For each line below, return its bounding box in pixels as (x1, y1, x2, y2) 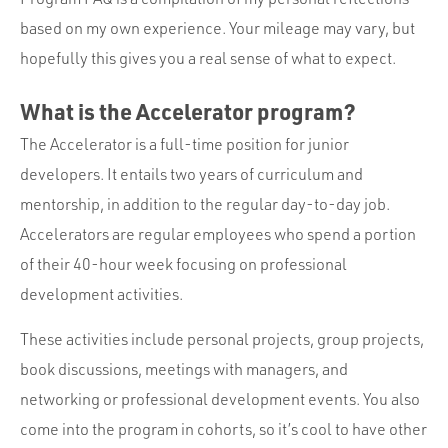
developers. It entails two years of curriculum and (20, 163, 363, 184)
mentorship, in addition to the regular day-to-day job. (20, 193, 390, 214)
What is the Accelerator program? (20, 96, 356, 125)
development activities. (20, 283, 183, 304)
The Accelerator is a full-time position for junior (20, 133, 349, 154)
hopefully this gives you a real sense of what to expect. (20, 47, 396, 68)
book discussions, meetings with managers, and (20, 358, 348, 379)
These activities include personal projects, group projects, (20, 328, 424, 349)
